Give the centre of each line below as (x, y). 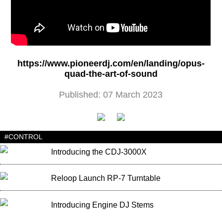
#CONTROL (23, 137)
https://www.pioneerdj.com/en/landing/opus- (111, 64)
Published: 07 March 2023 (111, 95)
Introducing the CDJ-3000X (99, 152)
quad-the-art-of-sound (111, 74)
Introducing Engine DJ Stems (102, 205)
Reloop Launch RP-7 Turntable (106, 178)
